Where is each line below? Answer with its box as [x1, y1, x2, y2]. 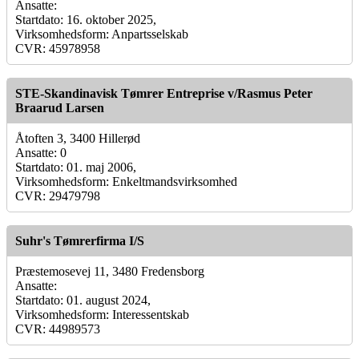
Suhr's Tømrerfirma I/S [15, 233, 144, 248]
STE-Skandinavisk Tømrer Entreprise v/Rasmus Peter [15, 86, 313, 100]
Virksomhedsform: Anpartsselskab [15, 26, 188, 41]
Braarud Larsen [15, 100, 104, 115]
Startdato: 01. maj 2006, [15, 159, 136, 174]
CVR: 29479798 [15, 188, 100, 203]
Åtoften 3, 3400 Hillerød [15, 131, 140, 145]
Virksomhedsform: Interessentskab [15, 307, 189, 321]
